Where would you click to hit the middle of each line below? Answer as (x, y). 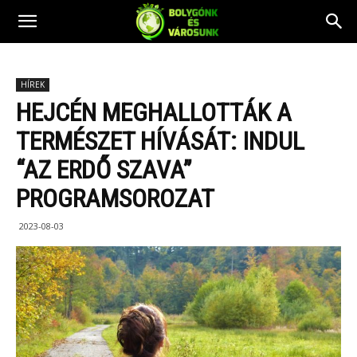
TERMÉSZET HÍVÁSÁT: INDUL (160, 141)
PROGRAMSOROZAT (115, 198)
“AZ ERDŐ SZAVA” (104, 170)
